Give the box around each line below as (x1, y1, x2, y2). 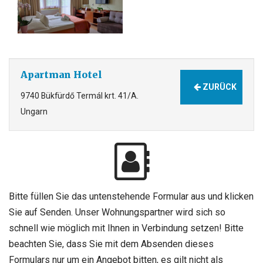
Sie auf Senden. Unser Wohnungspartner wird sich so (9, 206, 225, 218)
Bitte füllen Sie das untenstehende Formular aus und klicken (9, 190, 254, 202)
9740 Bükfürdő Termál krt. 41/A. (21, 91, 139, 101)
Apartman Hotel (21, 68, 102, 80)
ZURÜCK (200, 82, 237, 92)
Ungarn (21, 107, 48, 117)
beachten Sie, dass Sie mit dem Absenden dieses (9, 238, 214, 249)
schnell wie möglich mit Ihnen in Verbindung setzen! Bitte (9, 222, 244, 234)
